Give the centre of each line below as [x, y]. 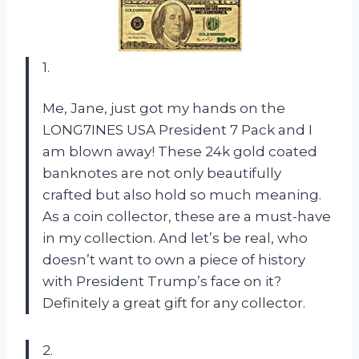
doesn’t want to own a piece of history [174, 259]
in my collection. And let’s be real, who [175, 238]
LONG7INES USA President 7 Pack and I [177, 129]
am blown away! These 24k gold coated [180, 151]
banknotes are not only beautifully [162, 173]
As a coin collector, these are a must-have [187, 216]
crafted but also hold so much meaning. [182, 194]
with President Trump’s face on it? [162, 281]
